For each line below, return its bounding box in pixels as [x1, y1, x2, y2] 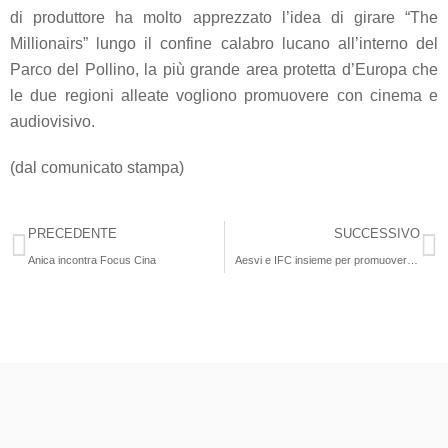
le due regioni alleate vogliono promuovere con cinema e [10, 87, 438, 105]
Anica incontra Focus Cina [28, 254, 156, 267]
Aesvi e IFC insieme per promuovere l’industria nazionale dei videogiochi [406, 254, 418, 267]
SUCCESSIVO [334, 226, 420, 242]
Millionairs [10, 35, 83, 53]
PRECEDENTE [28, 226, 117, 242]
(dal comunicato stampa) [10, 159, 184, 177]
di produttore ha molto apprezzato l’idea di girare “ [10, 9, 410, 27]
